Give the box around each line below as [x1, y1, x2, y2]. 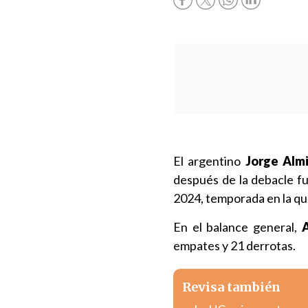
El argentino [173, 153, 245, 168]
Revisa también [182, 279, 280, 295]
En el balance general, [173, 219, 302, 234]
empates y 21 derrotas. [173, 238, 296, 253]
